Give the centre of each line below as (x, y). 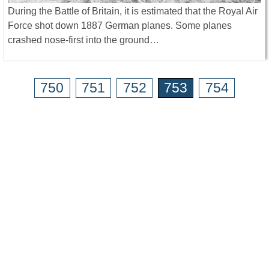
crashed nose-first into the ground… (83, 40)
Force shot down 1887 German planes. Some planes (120, 25)
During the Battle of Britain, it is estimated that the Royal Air (133, 11)
